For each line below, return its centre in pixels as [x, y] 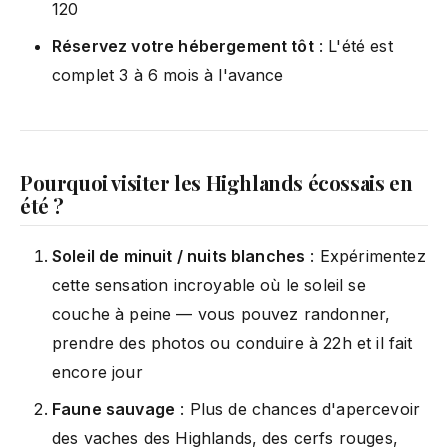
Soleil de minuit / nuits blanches [179, 255]
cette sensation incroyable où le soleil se [209, 284]
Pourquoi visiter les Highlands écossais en [216, 182]
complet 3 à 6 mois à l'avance [168, 74]
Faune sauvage [114, 408]
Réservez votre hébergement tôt [183, 45]
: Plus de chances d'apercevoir [298, 408]
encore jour [97, 371]
